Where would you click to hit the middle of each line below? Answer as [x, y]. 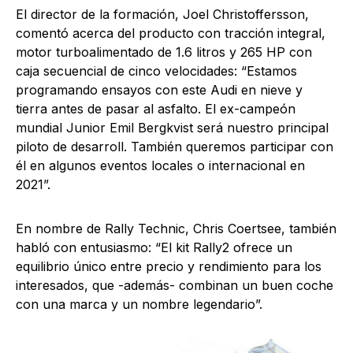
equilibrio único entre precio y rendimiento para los [169, 266]
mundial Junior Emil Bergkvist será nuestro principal [172, 127]
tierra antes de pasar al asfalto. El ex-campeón [156, 108]
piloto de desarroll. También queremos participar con [175, 146]
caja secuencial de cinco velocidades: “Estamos [156, 71]
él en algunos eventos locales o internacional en [160, 165]
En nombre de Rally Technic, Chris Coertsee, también [176, 228]
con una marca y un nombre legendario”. [139, 304]
